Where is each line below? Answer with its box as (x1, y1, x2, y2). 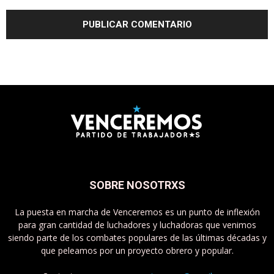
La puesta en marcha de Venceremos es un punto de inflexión (14, 206, 260, 218)
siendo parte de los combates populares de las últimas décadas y (7, 231, 267, 243)
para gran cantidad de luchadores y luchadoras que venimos (18, 218, 256, 231)
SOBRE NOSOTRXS (89, 178, 185, 191)
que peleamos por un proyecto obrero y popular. (40, 244, 234, 256)
